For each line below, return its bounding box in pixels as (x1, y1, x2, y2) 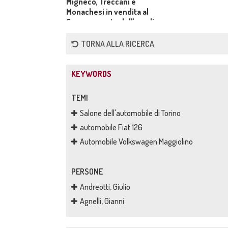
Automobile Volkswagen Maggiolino (80, 136, 193, 147)
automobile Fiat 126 (80, 122, 142, 132)
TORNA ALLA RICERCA (81, 39, 154, 49)
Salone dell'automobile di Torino (80, 108, 181, 118)
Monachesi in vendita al (66, 7, 149, 17)
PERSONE (71, 166, 103, 177)
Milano (66, 27, 89, 37)
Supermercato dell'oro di (66, 17, 154, 27)
